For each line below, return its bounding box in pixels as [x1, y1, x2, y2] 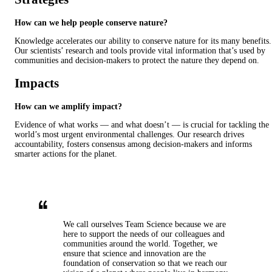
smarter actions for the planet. [15, 149, 117, 158]
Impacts [15, 76, 59, 91]
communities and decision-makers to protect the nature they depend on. [15, 55, 259, 65]
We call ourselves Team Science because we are [63, 219, 226, 229]
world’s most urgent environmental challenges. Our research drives [15, 129, 244, 139]
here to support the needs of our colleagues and [63, 229, 225, 239]
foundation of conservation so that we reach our [63, 258, 227, 268]
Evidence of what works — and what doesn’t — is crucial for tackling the [15, 120, 269, 129]
